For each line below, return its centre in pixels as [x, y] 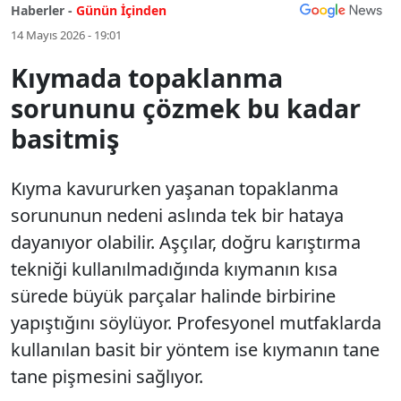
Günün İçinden [121, 10]
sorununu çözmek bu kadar [186, 108]
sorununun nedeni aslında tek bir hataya [177, 215]
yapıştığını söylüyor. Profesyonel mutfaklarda [196, 323]
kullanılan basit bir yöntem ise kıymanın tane [195, 350]
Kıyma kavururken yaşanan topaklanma [175, 188]
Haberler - [42, 10]
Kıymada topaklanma [147, 77]
